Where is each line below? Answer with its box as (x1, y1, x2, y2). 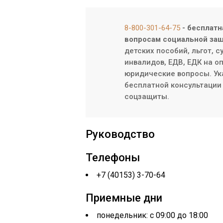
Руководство (86, 128, 155, 140)
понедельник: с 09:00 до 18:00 (97, 211, 208, 220)
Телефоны (86, 151, 140, 164)
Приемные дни (86, 192, 162, 204)
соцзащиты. (124, 92, 169, 101)
